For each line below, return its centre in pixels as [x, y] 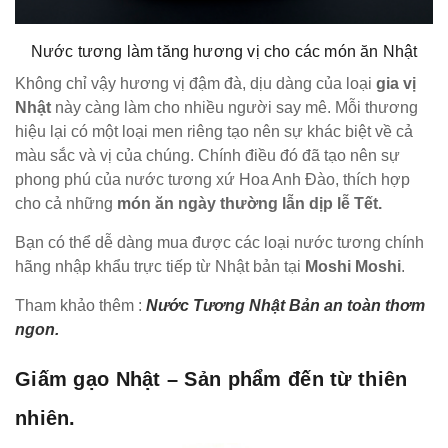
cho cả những [66, 203]
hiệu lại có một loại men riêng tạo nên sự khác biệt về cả [214, 131]
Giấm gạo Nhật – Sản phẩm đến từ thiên [211, 378]
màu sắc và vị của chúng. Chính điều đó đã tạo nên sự [207, 155]
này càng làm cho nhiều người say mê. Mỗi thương [234, 107]
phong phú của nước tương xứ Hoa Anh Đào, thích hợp [212, 179]
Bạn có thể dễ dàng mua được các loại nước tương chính [219, 242]
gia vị [396, 83]
